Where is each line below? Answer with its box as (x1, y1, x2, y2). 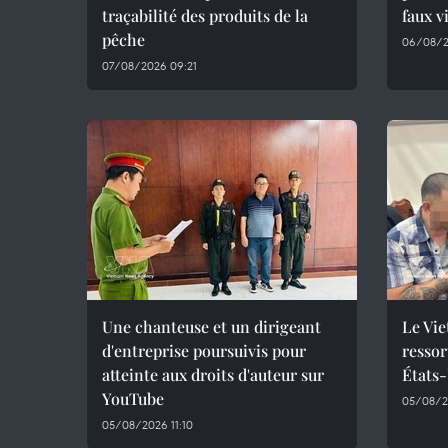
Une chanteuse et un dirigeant (102, 316, 321, 337)
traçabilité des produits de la (102, 5, 308, 26)
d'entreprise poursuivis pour (102, 340, 306, 361)
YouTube (102, 388, 164, 409)
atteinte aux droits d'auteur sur (102, 364, 324, 385)
